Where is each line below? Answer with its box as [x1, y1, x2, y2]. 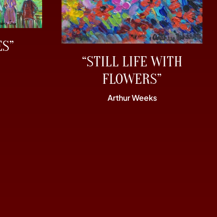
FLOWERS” [102, 71, 162, 88]
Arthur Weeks [107, 93, 157, 103]
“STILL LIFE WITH [81, 53, 183, 71]
